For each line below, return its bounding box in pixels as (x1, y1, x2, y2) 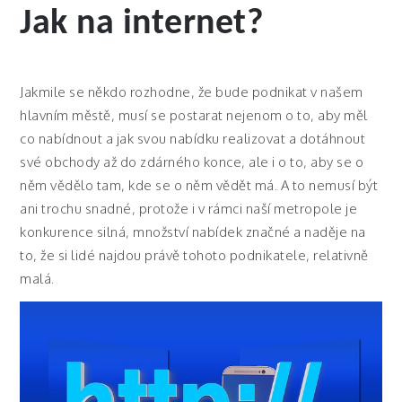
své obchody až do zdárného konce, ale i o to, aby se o (20, 153, 364, 170)
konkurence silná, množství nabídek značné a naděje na (20, 223, 366, 240)
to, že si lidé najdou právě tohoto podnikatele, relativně (20, 247, 369, 264)
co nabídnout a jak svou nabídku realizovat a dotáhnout (20, 130, 366, 147)
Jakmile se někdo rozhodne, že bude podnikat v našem (20, 83, 363, 100)
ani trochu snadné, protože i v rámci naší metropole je (20, 200, 358, 217)
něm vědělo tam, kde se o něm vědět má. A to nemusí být (20, 177, 379, 194)
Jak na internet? (20, 6, 265, 42)
